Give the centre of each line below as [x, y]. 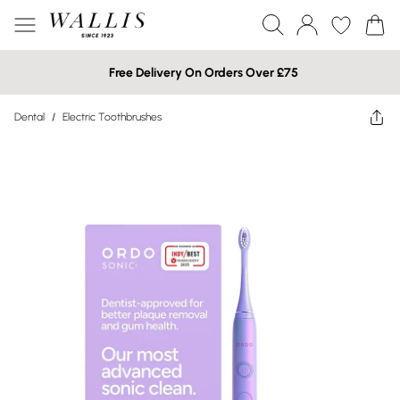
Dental [29, 117]
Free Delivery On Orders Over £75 [204, 72]
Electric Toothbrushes [112, 117]
